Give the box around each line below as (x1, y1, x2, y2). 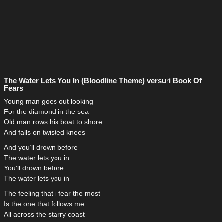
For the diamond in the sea (4, 108, 89, 116)
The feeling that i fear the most (4, 189, 100, 198)
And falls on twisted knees (4, 128, 85, 137)
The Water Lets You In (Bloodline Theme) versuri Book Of (4, 76, 202, 85)
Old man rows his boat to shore (4, 118, 102, 126)
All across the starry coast (4, 210, 85, 219)
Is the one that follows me (4, 200, 84, 208)
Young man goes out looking (4, 97, 93, 106)
